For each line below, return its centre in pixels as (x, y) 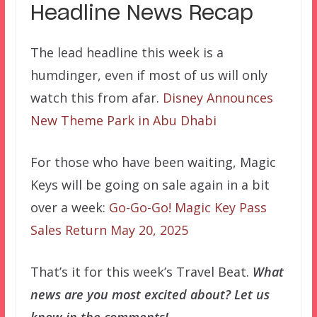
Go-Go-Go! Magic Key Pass (188, 208)
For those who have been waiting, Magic (153, 162)
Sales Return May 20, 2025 (109, 230)
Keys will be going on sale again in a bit (150, 185)
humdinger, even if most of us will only (149, 75)
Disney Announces (218, 98)
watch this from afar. (96, 98)
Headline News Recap (142, 15)
